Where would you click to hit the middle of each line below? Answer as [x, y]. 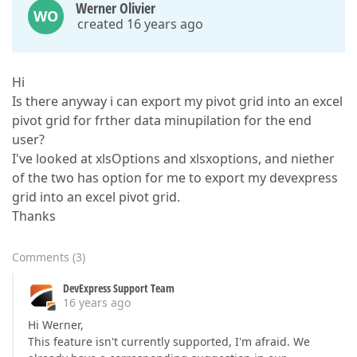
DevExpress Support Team [119, 288]
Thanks [34, 216]
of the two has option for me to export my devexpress [175, 178]
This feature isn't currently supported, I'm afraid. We [169, 341]
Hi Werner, [56, 325]
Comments [41, 257]
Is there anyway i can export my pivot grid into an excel [177, 101]
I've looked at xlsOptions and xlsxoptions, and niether [173, 159]
